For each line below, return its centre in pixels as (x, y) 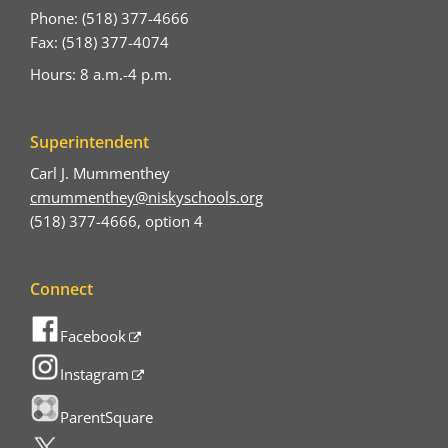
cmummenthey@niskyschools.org (146, 196)
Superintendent (89, 141)
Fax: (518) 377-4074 (99, 42)
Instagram (94, 374)
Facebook (93, 335)
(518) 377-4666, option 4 (116, 220)
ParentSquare (106, 416)
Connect (61, 288)
